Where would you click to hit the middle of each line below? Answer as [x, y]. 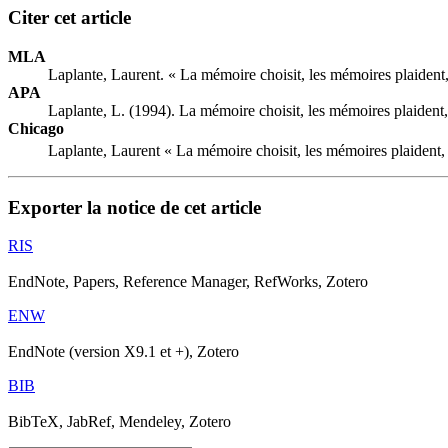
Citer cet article [69, 17]
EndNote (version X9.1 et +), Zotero [123, 352]
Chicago [36, 128]
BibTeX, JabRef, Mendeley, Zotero [119, 422]
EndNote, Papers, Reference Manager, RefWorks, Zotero [188, 282]
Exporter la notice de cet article [134, 207]
